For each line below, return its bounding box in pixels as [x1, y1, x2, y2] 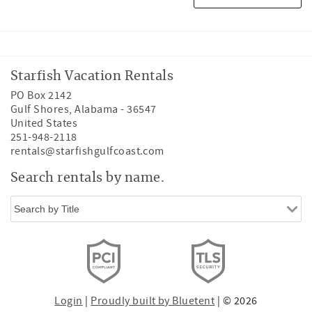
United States [10, 116, 78, 130]
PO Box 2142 [10, 88, 72, 102]
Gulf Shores [10, 102, 70, 116]
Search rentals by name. [10, 172, 165, 185]
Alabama [75, 102, 118, 116]
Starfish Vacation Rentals [10, 70, 173, 83]
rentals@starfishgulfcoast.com [10, 144, 164, 158]
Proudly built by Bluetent [91, 294, 215, 308]
